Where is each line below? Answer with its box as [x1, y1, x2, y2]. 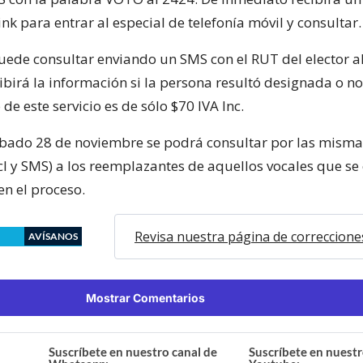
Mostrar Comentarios [85, 290, 205, 305]
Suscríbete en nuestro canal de [49, 344, 218, 359]
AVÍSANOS [28, 229, 78, 242]
